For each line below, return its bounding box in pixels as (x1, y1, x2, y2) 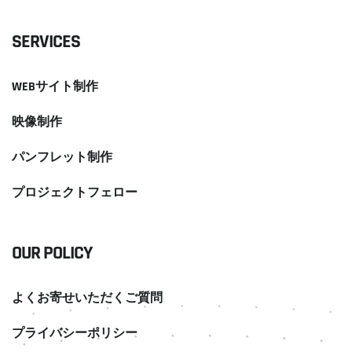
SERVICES (12, 30, 80, 54)
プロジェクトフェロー (12, 185, 137, 202)
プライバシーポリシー (12, 325, 137, 343)
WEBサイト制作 (12, 79, 98, 96)
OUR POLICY (12, 241, 92, 266)
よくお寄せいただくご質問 (12, 290, 163, 307)
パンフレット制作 (12, 149, 112, 167)
